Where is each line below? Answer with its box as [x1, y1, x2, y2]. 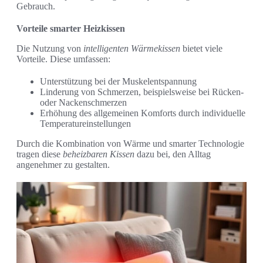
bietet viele [180, 43, 222, 54]
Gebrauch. [16, 1, 55, 12]
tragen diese [16, 149, 63, 160]
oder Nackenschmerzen [40, 97, 127, 108]
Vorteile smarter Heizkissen [16, 23, 125, 34]
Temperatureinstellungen [40, 119, 131, 129]
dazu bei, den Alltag [134, 149, 211, 160]
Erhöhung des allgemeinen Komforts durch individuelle [40, 108, 245, 119]
